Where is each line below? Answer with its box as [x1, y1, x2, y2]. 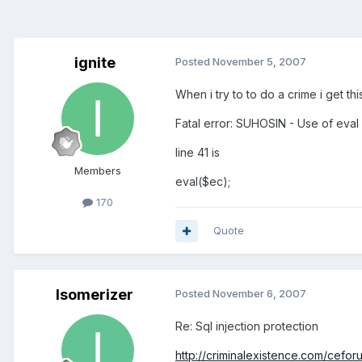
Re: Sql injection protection [175, 319, 318, 334]
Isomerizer [56, 286, 133, 304]
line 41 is [175, 145, 220, 160]
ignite [74, 54, 116, 72]
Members [74, 164, 121, 178]
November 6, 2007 [213, 287, 306, 301]
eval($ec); [175, 175, 230, 189]
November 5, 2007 [213, 55, 306, 69]
